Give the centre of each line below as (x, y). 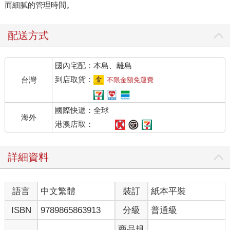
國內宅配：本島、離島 (94, 66)
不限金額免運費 (130, 80)
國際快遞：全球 (82, 110)
